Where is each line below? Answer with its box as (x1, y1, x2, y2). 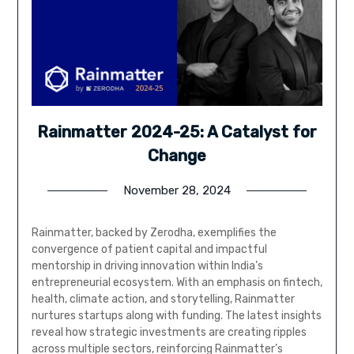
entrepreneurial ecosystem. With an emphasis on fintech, (31, 276, 322, 290)
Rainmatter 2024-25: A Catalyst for (37, 122, 317, 142)
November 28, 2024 (123, 183, 231, 198)
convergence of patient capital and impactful (31, 243, 267, 257)
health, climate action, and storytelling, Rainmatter (31, 292, 295, 307)
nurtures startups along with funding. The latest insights (31, 309, 322, 323)
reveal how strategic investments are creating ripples (31, 326, 307, 340)
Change (148, 146, 206, 166)
